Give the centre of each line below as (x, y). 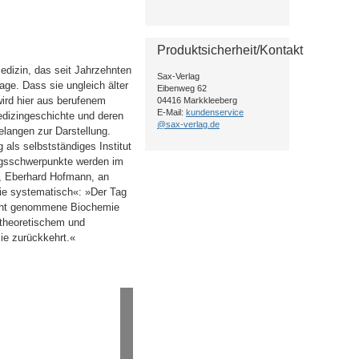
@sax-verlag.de (188, 124)
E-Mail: (171, 112)
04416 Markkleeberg (197, 100)
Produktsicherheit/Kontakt (230, 50)
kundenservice (215, 112)
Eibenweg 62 (182, 88)
